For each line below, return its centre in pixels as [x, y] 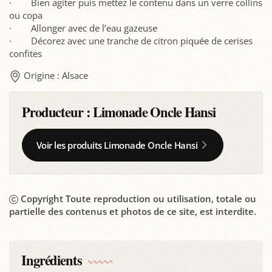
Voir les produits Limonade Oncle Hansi [117, 145]
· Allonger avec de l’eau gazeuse [83, 28]
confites [25, 53]
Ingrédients [52, 260]
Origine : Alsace [56, 75]
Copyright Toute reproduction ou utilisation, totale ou [138, 198]
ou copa [26, 15]
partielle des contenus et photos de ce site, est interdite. [133, 211]
